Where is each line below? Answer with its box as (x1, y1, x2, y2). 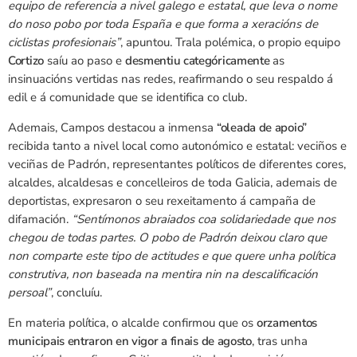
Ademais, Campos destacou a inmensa (8, 120, 217, 136)
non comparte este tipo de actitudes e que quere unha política (8, 248, 335, 265)
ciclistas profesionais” (8, 34, 120, 51)
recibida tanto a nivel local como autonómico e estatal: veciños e (8, 138, 347, 155)
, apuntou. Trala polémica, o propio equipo (120, 34, 340, 51)
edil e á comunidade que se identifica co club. (8, 89, 247, 106)
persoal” (8, 284, 51, 301)
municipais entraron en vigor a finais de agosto (8, 333, 252, 350)
